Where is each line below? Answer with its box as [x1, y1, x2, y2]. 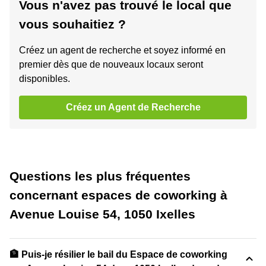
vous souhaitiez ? [19, 17, 126, 31]
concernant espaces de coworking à [9, 188, 227, 202]
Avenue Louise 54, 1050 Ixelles [9, 207, 195, 221]
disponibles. [19, 74, 70, 84]
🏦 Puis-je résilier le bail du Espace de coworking [9, 249, 227, 259]
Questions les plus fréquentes [9, 169, 191, 183]
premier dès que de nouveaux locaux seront [19, 59, 203, 69]
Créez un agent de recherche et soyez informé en [19, 45, 226, 55]
